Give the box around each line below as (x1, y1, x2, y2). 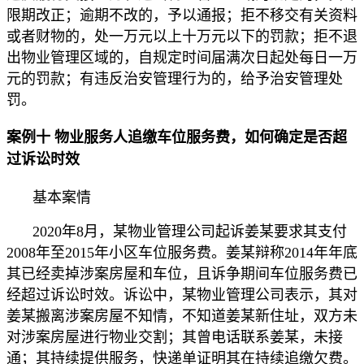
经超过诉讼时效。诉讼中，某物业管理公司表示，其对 (6, 286, 357, 303)
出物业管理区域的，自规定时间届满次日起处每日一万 (6, 50, 357, 67)
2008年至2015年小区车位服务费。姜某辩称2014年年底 (6, 244, 357, 261)
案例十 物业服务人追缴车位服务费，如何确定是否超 (6, 129, 347, 146)
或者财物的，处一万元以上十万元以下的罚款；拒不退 (6, 28, 357, 45)
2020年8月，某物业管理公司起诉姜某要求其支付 (32, 223, 347, 240)
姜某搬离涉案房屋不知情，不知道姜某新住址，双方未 (6, 307, 357, 324)
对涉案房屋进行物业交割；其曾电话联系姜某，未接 (6, 328, 343, 345)
